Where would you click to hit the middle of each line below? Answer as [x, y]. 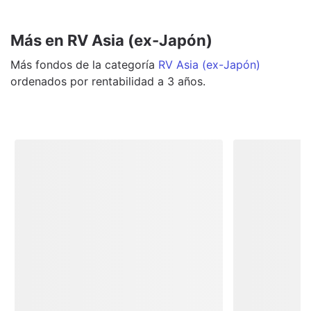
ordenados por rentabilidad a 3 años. [108, 81]
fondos [54, 64]
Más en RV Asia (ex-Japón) [111, 40]
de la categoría [114, 64]
